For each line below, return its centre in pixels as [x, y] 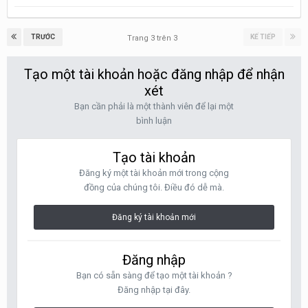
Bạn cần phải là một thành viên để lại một [154, 106]
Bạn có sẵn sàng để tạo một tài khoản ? [154, 275]
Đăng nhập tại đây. [154, 290]
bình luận [154, 121]
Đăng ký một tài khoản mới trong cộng [154, 173]
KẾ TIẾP [263, 37]
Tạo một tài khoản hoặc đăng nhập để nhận [154, 74]
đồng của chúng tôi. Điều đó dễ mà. [154, 187]
